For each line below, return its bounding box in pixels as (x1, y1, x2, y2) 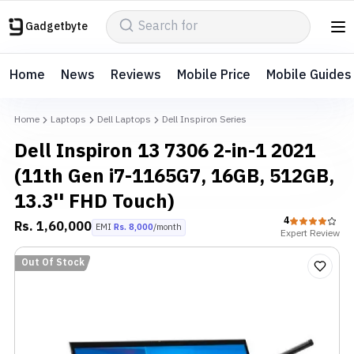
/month (153, 220, 182, 235)
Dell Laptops (97, 112, 151, 127)
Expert (281, 226, 307, 241)
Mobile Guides (266, 65, 352, 86)
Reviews (111, 65, 161, 86)
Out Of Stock (21, 255, 85, 270)
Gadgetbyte (25, 17, 88, 36)
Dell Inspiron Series (162, 112, 247, 127)
